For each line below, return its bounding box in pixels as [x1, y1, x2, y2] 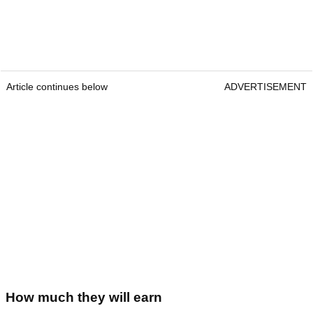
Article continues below [6, 81, 108, 93]
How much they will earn [6, 290, 162, 305]
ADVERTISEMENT [224, 81, 307, 93]
